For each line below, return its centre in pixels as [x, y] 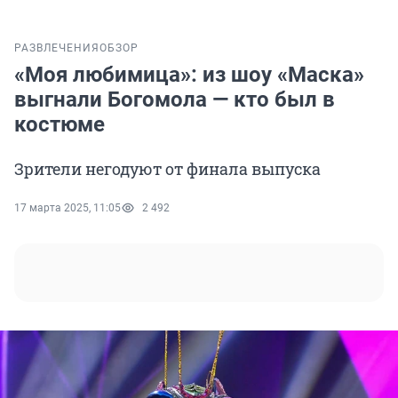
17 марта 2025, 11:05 [68, 208]
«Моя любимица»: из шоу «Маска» [189, 75]
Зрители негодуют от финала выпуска [167, 169]
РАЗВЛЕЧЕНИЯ [57, 48]
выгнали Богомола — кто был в [175, 100]
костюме [60, 125]
